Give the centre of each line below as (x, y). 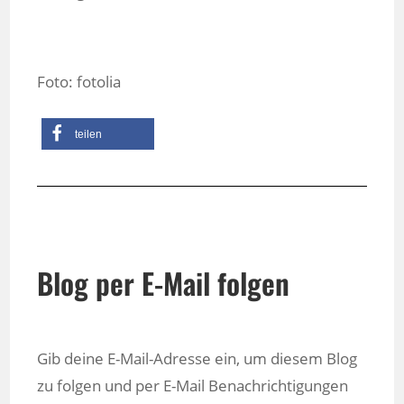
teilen (89, 135)
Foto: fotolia (79, 82)
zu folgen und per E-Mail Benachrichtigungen (193, 386)
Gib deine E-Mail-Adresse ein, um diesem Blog (197, 359)
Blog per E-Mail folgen (164, 283)
